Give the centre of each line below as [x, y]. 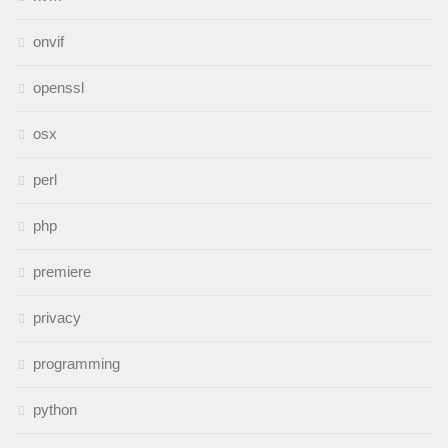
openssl [58, 87]
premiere [62, 271]
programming [76, 363]
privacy [57, 317]
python [55, 409]
